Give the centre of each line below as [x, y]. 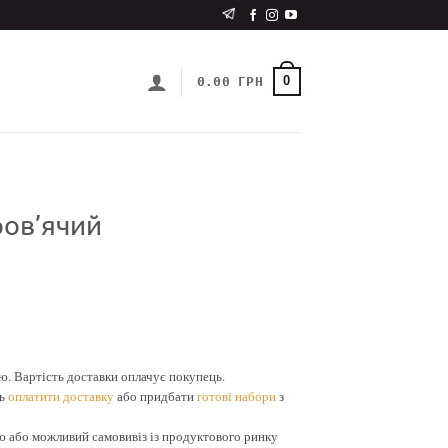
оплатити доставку [60, 396]
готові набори [236, 396]
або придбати [155, 396]
